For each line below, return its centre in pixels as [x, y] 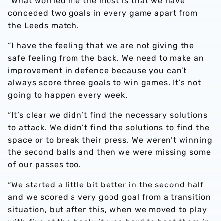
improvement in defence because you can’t [98, 71]
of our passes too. [45, 165]
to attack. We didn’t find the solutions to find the [109, 128]
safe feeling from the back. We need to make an [106, 58]
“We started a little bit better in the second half [106, 185]
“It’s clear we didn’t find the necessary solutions [108, 115]
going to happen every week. [68, 95]
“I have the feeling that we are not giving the [101, 46]
